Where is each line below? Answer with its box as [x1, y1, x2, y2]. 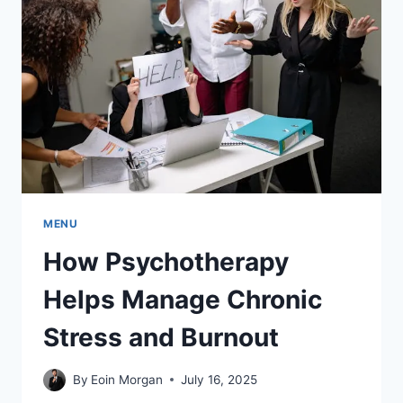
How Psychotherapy [43, 246, 289, 278]
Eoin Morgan [91, 372, 164, 387]
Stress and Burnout [43, 322, 279, 354]
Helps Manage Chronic [43, 284, 322, 316]
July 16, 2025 [181, 372, 258, 387]
